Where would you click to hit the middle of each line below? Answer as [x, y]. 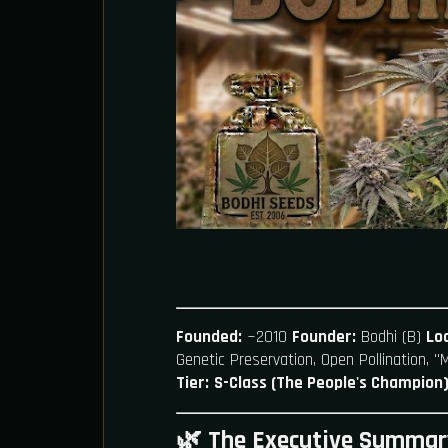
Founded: [209, 337]
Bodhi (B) [391, 337]
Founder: [324, 337]
